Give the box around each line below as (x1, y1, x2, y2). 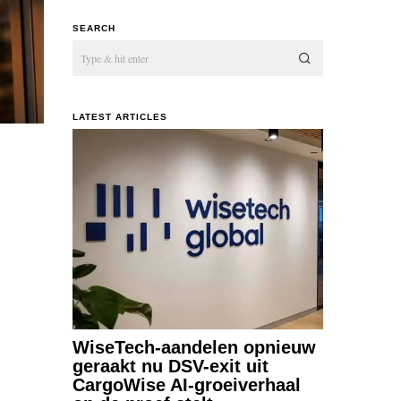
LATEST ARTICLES (73, 111, 167, 122)
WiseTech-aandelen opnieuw (73, 337, 316, 357)
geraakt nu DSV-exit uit (73, 355, 269, 376)
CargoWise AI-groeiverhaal (73, 374, 301, 395)
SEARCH (73, 22, 115, 33)
